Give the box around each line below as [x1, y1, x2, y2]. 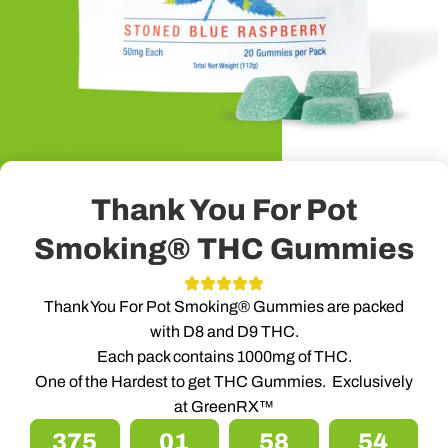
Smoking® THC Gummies [34, 232, 414, 265]
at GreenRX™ [174, 397, 274, 415]
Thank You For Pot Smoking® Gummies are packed [44, 297, 404, 315]
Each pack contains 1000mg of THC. [96, 347, 352, 365]
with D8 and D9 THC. [149, 322, 299, 340]
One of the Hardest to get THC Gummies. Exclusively [35, 372, 413, 390]
